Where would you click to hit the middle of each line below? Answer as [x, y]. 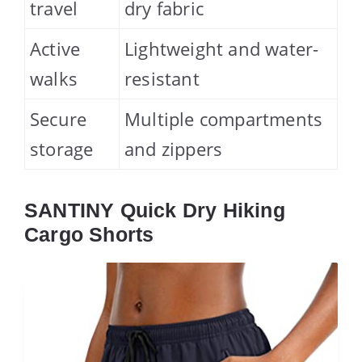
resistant [162, 79]
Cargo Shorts [89, 235]
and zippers [174, 149]
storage [62, 149]
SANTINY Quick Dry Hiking [155, 210]
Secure [59, 119]
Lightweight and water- [222, 49]
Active [55, 49]
